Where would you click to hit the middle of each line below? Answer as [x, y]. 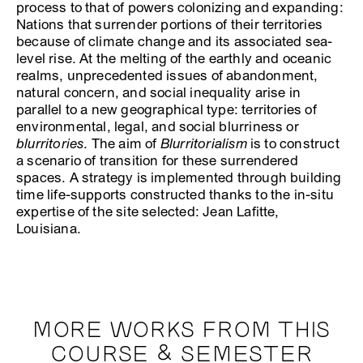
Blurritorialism [203, 144]
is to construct [293, 144]
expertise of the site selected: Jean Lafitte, [148, 212]
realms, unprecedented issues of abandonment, [167, 76]
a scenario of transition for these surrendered [157, 161]
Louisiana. [49, 229]
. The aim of [122, 144]
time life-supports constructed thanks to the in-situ [175, 195]
